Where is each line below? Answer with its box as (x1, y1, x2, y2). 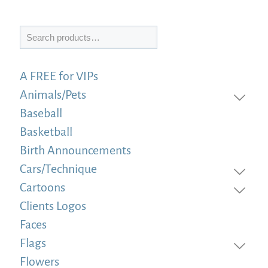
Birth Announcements (20, 144, 131, 157)
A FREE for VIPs (20, 69, 98, 83)
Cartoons (20, 181, 65, 194)
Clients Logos (20, 199, 86, 213)
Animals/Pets (20, 88, 86, 102)
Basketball (20, 125, 72, 139)
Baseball (20, 106, 62, 120)
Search (19, 26, 47, 38)
